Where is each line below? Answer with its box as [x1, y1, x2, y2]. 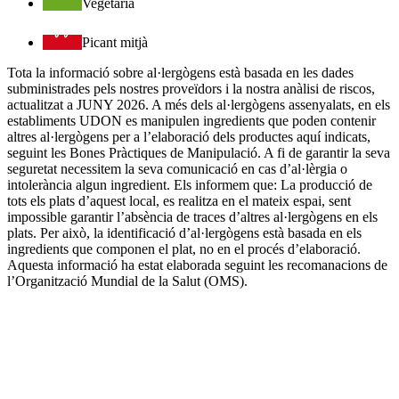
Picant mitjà [82, 34, 148, 50]
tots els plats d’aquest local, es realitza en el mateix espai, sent [7, 192, 351, 208]
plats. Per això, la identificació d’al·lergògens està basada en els [7, 224, 362, 240]
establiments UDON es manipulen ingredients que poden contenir [7, 112, 376, 128]
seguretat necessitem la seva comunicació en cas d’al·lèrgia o [7, 160, 347, 176]
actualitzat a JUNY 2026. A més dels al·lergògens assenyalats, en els [7, 96, 390, 112]
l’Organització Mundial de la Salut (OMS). [7, 273, 248, 289]
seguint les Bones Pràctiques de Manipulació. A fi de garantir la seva [7, 144, 390, 160]
